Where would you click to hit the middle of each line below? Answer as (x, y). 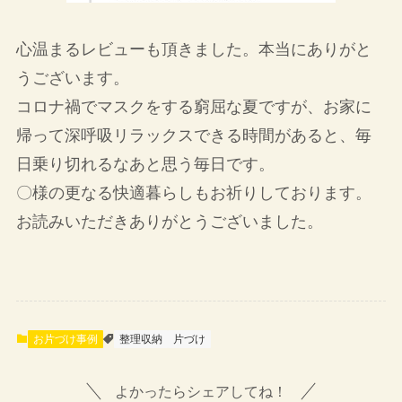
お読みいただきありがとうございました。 (169, 222)
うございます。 (72, 78)
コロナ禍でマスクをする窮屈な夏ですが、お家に (193, 107)
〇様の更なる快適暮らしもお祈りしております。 (193, 193)
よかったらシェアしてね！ (201, 392)
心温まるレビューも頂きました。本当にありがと (193, 49)
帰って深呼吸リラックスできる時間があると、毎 (193, 135)
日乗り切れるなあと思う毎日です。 (145, 164)
